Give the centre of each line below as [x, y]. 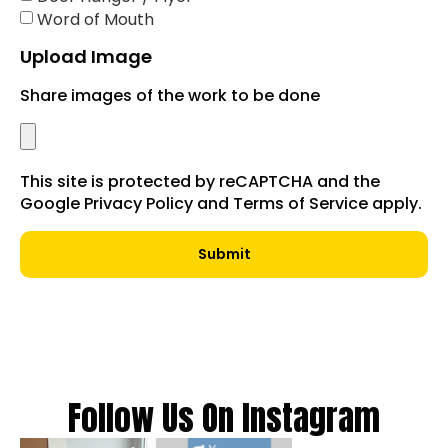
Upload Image [86, 56]
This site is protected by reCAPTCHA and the [200, 181]
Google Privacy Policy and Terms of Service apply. [221, 203]
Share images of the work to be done [170, 95]
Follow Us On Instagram [224, 418]
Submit [224, 254]
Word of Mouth [95, 18]
